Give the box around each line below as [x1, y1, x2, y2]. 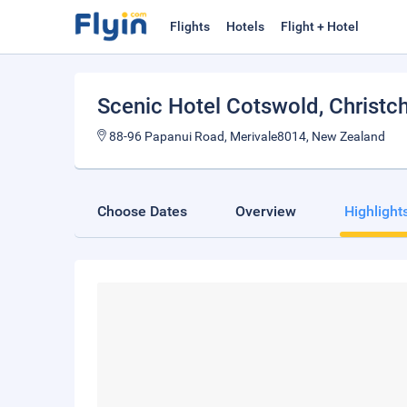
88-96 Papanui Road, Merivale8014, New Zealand [106, 129, 385, 144]
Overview [235, 203, 296, 220]
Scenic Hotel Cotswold [97, 94, 319, 119]
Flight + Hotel [281, 19, 359, 34]
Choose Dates [97, 203, 187, 220]
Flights [170, 19, 210, 34]
